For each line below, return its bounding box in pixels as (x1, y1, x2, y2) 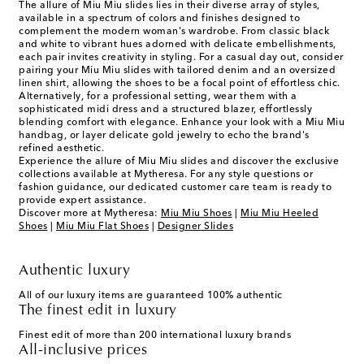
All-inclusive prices (19, 344, 147, 359)
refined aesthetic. (19, 144, 104, 154)
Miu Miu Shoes (161, 209, 232, 219)
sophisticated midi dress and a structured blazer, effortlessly (19, 105, 312, 115)
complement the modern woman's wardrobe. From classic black (19, 27, 329, 37)
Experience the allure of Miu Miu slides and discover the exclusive (19, 157, 339, 167)
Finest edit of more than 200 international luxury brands (19, 331, 291, 341)
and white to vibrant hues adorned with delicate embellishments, (19, 40, 336, 50)
